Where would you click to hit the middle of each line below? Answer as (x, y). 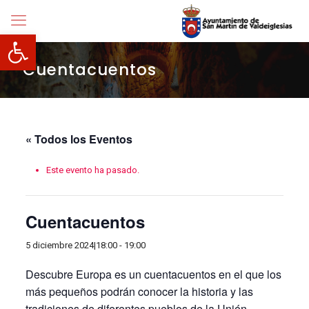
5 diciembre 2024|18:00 (71, 245)
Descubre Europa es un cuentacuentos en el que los (153, 274)
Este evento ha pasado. (92, 170)
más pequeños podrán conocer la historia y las (139, 291)
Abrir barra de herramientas (69, 41)
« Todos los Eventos (79, 139)
